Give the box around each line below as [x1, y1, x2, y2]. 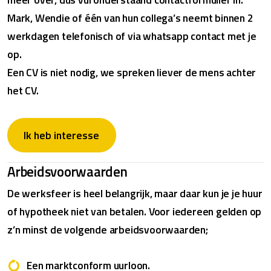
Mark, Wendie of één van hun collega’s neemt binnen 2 [7, 10, 253, 27]
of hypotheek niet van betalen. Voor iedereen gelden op [7, 203, 262, 220]
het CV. [7, 82, 39, 99]
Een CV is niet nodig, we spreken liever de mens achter [7, 64, 256, 81]
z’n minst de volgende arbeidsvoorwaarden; [7, 221, 208, 238]
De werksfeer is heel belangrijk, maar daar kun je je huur [7, 184, 263, 201]
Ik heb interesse [24, 126, 100, 143]
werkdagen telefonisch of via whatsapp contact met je [7, 28, 256, 45]
